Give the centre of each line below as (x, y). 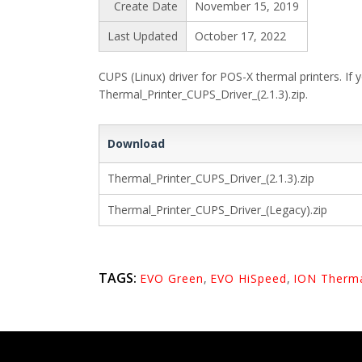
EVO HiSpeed (248, 278)
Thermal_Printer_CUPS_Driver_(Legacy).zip (217, 210)
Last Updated (143, 36)
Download (136, 143)
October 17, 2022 (240, 36)
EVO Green (172, 278)
